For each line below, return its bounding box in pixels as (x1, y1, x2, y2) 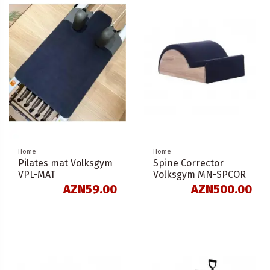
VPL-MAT (18, 168, 55, 180)
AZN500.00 (191, 182, 252, 197)
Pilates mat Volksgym (18, 157, 113, 169)
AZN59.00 (63, 182, 117, 197)
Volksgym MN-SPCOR (153, 168, 246, 180)
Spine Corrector (153, 157, 224, 169)
